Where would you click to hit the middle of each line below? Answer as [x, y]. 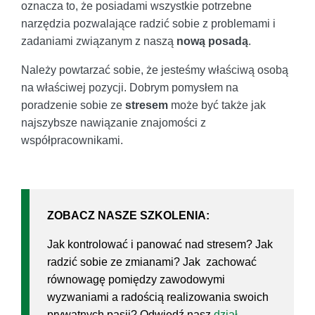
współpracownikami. [72, 141]
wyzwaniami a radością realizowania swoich [158, 297]
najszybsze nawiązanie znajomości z [114, 123]
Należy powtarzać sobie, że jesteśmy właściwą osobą [155, 70]
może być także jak [217, 105]
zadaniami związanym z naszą [99, 41]
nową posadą [212, 41]
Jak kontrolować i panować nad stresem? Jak [160, 245]
